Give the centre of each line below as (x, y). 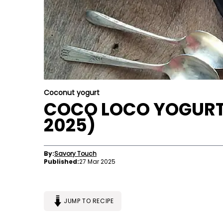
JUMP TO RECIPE (89, 201)
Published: (61, 162)
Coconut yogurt (72, 93)
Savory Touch (75, 154)
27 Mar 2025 (97, 162)
